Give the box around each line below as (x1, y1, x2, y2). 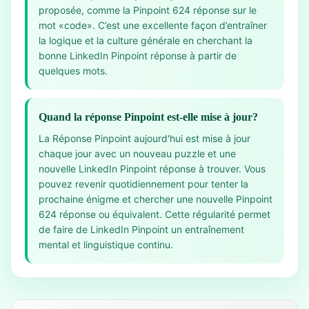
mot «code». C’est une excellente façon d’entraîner (39, 19, 267, 31)
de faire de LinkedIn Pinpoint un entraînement (39, 223, 244, 235)
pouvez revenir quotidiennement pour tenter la (39, 178, 248, 190)
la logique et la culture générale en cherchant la (39, 34, 252, 46)
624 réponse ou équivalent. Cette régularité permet (39, 208, 270, 220)
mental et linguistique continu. (39, 239, 173, 250)
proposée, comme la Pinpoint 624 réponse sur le (39, 4, 257, 16)
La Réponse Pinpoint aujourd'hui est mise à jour (39, 132, 250, 144)
